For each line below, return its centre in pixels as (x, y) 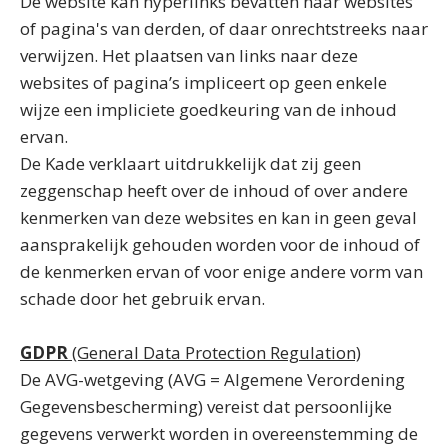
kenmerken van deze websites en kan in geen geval (218, 217)
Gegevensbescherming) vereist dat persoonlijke (206, 406)
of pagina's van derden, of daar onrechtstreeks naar (224, 28)
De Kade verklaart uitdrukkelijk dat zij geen (190, 163)
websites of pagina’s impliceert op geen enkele (203, 82)
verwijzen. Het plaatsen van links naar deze (189, 55)
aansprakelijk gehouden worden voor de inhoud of (220, 244)
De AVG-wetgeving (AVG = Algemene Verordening (212, 379)
